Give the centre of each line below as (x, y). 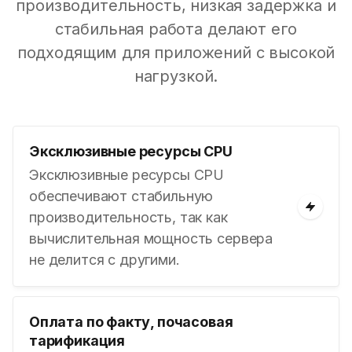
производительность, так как (128, 217)
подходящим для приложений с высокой (176, 53)
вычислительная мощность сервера (151, 238)
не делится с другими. (104, 260)
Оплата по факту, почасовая (131, 322)
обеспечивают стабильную (121, 196)
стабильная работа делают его (176, 29)
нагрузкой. (176, 76)
